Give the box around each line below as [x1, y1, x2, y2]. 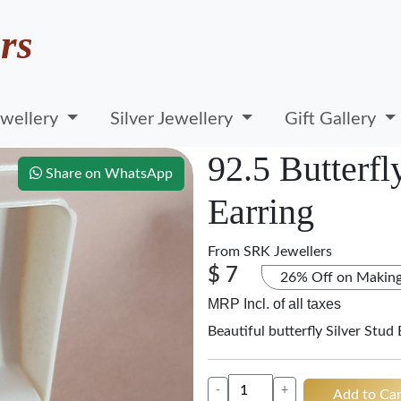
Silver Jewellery [110, 109, 238, 128]
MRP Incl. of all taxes [208, 296, 341, 311]
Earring [208, 192, 314, 232]
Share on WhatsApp [42, 166, 173, 181]
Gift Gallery [285, 109, 381, 128]
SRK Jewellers [243, 244, 332, 259]
